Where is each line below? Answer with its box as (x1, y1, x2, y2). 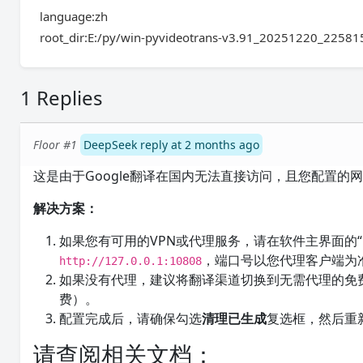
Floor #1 (33, 137, 78, 152)
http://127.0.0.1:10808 (59, 254, 203, 267)
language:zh (40, 8, 109, 24)
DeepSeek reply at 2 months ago (83, 137, 260, 152)
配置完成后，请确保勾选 (59, 310, 203, 327)
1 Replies (20, 84, 104, 111)
